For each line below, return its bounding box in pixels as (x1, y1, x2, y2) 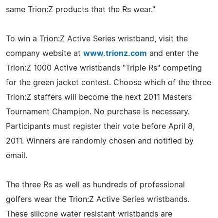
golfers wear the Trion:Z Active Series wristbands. (6, 195, 189, 203)
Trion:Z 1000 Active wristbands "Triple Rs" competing (6, 64, 202, 72)
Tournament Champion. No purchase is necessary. (6, 108, 190, 116)
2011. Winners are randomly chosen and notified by (6, 137, 194, 145)
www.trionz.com (83, 49, 147, 57)
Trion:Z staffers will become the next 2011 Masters (6, 93, 192, 101)
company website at (6, 49, 83, 57)
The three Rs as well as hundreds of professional (6, 181, 185, 189)
